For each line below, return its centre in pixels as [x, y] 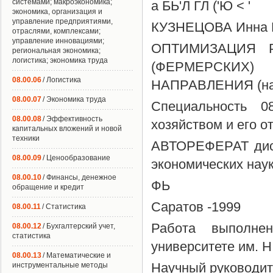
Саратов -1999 [196, 207]
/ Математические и [77, 255]
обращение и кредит [48, 187]
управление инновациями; [58, 41]
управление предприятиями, [62, 21]
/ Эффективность [73, 119]
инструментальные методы [60, 265]
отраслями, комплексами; [56, 31]
